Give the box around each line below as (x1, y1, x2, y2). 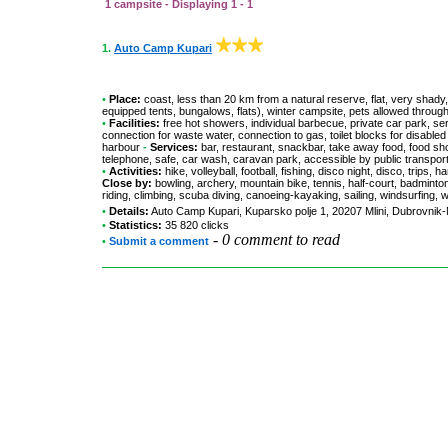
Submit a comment (109, 235, 209, 247)
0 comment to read (222, 231, 340, 248)
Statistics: (109, 219, 165, 231)
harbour (102, 141, 140, 153)
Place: (106, 93, 141, 105)
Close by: (102, 177, 155, 189)
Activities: (106, 165, 162, 177)
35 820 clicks (165, 219, 229, 231)
